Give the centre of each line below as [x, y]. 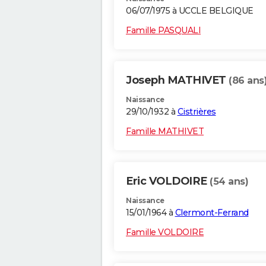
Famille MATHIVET [165, 132]
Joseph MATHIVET [177, 80]
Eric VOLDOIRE [168, 181]
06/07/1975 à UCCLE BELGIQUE [190, 11]
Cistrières [197, 112]
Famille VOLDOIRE [165, 232]
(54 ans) [229, 182]
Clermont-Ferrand [212, 213]
